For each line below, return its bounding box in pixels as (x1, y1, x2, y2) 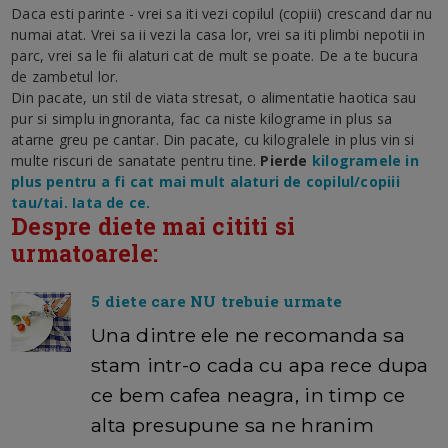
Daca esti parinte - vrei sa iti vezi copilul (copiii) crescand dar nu (11, 3, 433, 23)
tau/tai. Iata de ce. (11, 192, 151, 212)
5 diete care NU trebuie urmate (91, 290, 342, 311)
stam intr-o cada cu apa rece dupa (91, 352, 429, 377)
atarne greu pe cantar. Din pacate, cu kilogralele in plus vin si (11, 129, 415, 149)
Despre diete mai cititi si (11, 210, 296, 241)
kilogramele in (311, 150, 419, 170)
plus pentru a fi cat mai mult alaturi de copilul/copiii (11, 171, 400, 191)
